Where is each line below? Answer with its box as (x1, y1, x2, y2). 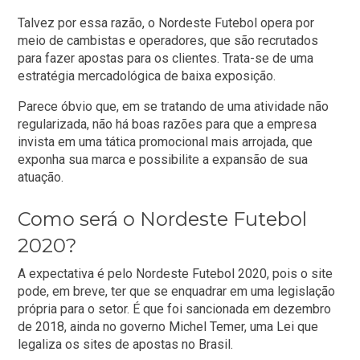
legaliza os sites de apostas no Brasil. (18, 337, 234, 353)
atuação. (18, 170, 64, 186)
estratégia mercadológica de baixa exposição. (18, 68, 276, 84)
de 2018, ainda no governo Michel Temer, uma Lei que (18, 319, 319, 335)
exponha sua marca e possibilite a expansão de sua (18, 152, 309, 168)
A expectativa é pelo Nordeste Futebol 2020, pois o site (18, 266, 333, 282)
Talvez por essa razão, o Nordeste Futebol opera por (18, 15, 315, 31)
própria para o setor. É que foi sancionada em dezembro (18, 301, 332, 317)
